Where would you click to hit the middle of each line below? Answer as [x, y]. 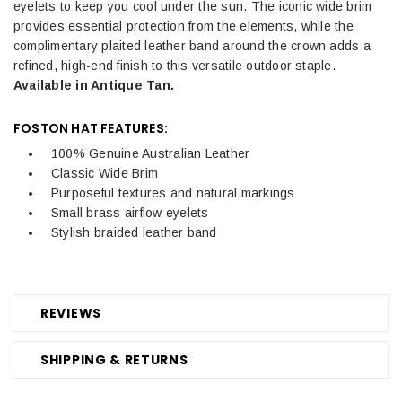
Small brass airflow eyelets [132, 212]
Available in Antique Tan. [96, 85]
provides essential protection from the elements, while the [184, 26]
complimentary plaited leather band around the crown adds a [192, 45]
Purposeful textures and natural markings [173, 192]
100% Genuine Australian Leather [151, 153]
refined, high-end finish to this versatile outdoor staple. [175, 65]
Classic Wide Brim [105, 173]
